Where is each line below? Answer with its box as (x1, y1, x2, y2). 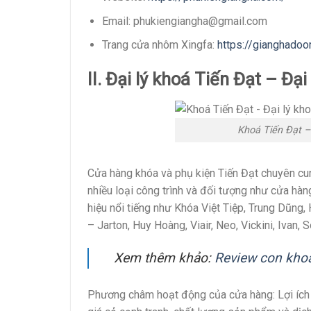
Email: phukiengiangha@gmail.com (101, 14, 267, 28)
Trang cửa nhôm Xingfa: (101, 38, 217, 52)
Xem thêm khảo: (114, 250, 215, 267)
